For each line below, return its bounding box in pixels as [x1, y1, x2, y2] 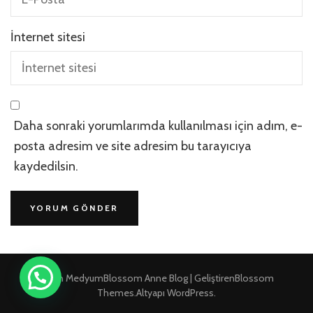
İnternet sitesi [10, 29, 85, 45]
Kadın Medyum [39, 271, 103, 284]
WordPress [167, 286, 214, 299]
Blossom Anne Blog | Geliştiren [103, 271, 235, 284]
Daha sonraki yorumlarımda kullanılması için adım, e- [14, 117, 303, 133]
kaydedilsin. [14, 158, 78, 174]
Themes [97, 286, 134, 299]
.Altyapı [134, 286, 167, 299]
